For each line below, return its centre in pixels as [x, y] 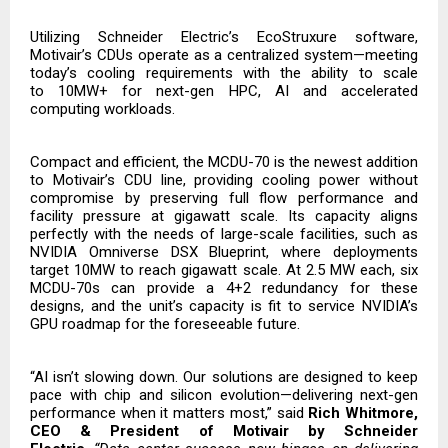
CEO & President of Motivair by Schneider [224, 431]
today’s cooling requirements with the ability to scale [224, 73]
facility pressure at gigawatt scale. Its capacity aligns [224, 216]
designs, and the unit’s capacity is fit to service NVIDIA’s [224, 306]
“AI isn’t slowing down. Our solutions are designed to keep [224, 377]
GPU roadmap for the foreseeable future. [165, 324]
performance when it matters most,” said [169, 413]
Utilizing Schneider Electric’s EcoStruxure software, [224, 37]
